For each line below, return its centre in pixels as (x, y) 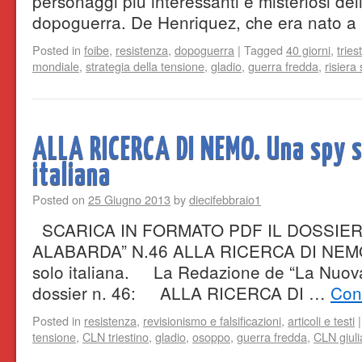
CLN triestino (116, 337)
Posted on (59, 199)
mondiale (56, 66)
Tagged (263, 50)
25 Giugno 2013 (129, 199)
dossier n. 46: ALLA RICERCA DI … (181, 293)
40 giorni (308, 50)
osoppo (211, 337)
